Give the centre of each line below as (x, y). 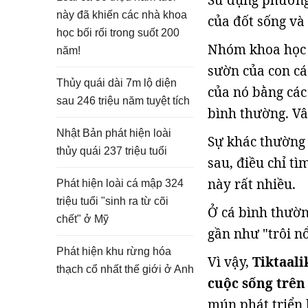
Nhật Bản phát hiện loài (114, 133)
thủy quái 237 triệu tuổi (112, 151)
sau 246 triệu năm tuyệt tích (123, 101)
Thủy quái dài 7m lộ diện (117, 83)
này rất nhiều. (252, 184)
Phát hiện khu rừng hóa (114, 251)
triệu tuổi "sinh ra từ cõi (112, 201)
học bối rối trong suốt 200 (118, 33)
